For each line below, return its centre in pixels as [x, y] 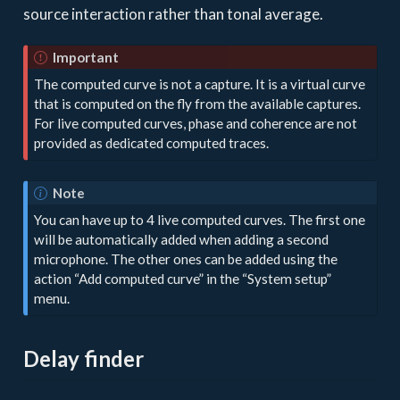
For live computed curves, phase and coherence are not [196, 123]
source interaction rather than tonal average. [173, 14]
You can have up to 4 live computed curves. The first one [200, 219]
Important [85, 57]
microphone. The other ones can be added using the [186, 258]
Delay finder [83, 359]
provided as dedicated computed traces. [152, 142]
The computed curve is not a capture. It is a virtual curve [200, 83]
